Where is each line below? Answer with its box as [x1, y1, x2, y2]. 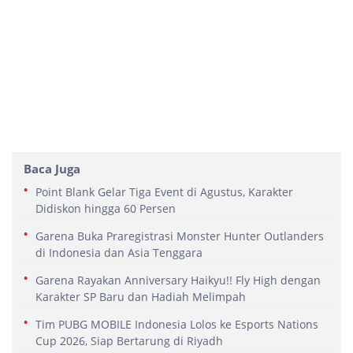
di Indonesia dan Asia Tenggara [35, 244, 203, 260]
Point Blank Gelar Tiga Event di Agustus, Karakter [35, 184, 293, 199]
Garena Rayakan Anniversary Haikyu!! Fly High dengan [35, 272, 321, 288]
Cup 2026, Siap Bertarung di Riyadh [35, 333, 223, 348]
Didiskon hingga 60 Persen [35, 200, 176, 216]
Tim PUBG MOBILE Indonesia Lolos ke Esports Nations [35, 316, 318, 332]
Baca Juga [24, 160, 80, 176]
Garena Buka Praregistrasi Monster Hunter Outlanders [35, 228, 324, 243]
